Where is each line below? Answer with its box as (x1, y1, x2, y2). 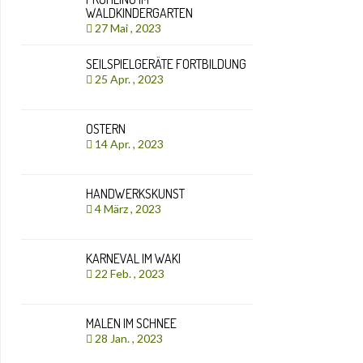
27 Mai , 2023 (92, 21, 166, 35)
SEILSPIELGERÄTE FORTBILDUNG (86, 56, 246, 72)
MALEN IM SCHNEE (86, 315, 177, 331)
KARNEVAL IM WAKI (86, 250, 181, 267)
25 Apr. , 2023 (92, 72, 169, 86)
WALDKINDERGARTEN (86, 5, 193, 21)
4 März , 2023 (92, 202, 166, 216)
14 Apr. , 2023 (92, 137, 169, 151)
